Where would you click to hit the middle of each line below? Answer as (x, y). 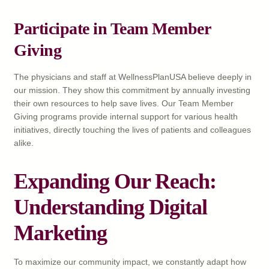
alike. (24, 143)
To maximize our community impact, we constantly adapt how (130, 262)
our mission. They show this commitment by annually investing (132, 90)
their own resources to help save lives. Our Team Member (124, 104)
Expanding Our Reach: (115, 182)
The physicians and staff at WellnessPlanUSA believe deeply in (133, 77)
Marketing (60, 233)
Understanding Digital (110, 207)
